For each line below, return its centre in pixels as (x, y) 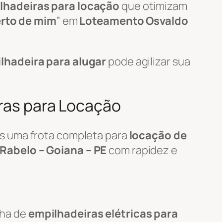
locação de (158, 135)
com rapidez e (142, 150)
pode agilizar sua (148, 61)
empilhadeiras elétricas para (103, 213)
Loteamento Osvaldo (134, 21)
